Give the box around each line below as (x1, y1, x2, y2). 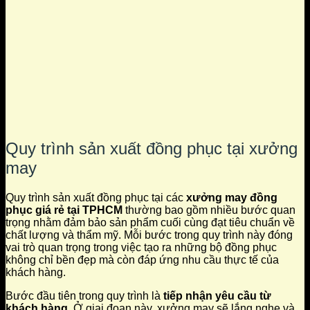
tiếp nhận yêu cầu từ (163, 290, 271, 302)
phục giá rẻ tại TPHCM (6, 204, 122, 217)
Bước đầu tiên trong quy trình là (6, 290, 163, 302)
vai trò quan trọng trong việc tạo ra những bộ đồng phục (6, 241, 277, 254)
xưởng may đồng (186, 192, 277, 204)
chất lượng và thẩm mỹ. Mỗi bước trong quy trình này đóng (6, 229, 293, 241)
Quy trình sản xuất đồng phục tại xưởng (6, 139, 298, 158)
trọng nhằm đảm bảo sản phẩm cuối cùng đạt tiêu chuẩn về (6, 217, 295, 229)
